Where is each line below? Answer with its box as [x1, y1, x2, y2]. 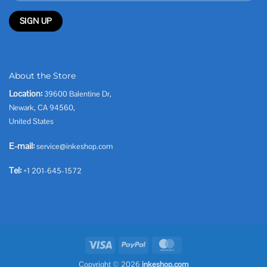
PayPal [145, 238, 167, 249]
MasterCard [178, 238, 216, 249]
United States [9, 116, 54, 126]
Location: [9, 88, 42, 99]
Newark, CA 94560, [9, 102, 75, 113]
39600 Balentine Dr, [44, 88, 111, 99]
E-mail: [9, 140, 35, 151]
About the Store [9, 70, 76, 81]
